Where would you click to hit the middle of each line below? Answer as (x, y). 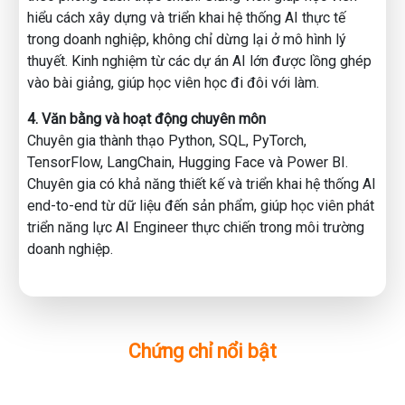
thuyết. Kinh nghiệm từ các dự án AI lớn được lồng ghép (199, 61)
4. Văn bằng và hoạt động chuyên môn (146, 119)
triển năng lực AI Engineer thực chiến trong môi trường (196, 227)
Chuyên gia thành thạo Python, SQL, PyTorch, (167, 141)
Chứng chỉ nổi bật (202, 351)
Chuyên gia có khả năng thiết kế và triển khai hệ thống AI (202, 184)
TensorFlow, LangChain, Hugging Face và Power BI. (188, 162)
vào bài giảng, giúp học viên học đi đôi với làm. (173, 83)
